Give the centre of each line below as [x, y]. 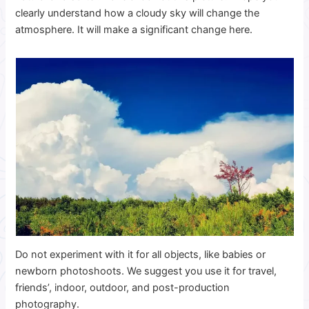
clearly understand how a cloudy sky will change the [138, 13]
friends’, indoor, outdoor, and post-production [123, 287]
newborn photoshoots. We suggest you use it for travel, [146, 271]
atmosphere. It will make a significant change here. [136, 30]
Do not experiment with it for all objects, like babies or [141, 254]
